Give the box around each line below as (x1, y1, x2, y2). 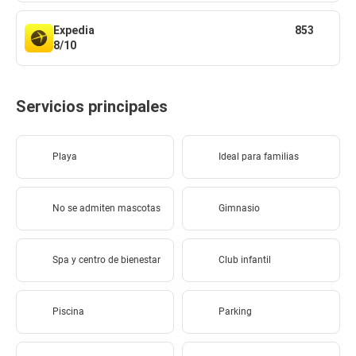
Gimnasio (219, 203, 260, 215)
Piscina (52, 306, 84, 318)
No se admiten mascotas (52, 203, 161, 215)
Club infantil (219, 254, 271, 266)
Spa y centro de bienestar (52, 254, 161, 266)
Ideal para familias (219, 151, 299, 163)
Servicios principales (16, 97, 168, 117)
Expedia (53, 24, 95, 37)
